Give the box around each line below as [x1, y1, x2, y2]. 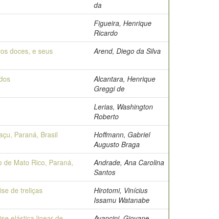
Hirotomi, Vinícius [94, 185, 148, 195]
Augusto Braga [94, 139, 140, 149]
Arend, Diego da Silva [94, 46, 161, 56]
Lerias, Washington [94, 102, 153, 111]
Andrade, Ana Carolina [94, 157, 164, 167]
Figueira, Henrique [94, 18, 152, 28]
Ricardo [94, 28, 118, 38]
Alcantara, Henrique [94, 74, 155, 84]
